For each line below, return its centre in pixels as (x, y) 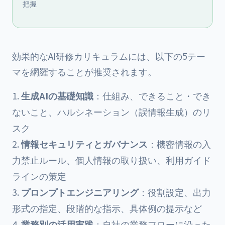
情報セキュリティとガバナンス (84, 144)
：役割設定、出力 (175, 192)
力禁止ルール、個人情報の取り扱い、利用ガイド (111, 160)
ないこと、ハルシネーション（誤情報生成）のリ (111, 111)
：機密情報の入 (179, 144)
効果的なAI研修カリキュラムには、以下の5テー (109, 56)
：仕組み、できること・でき (152, 95)
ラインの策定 (39, 176)
